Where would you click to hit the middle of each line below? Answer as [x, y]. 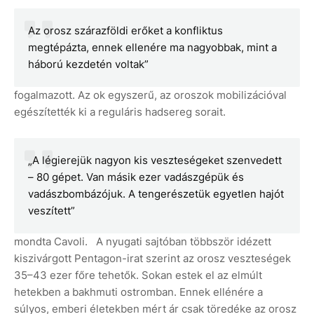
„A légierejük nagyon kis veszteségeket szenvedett [155, 161]
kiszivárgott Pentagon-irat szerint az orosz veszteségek [152, 259]
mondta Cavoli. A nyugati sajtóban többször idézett [143, 242]
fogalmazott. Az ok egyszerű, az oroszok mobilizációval [150, 95]
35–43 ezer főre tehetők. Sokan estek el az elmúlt [138, 275]
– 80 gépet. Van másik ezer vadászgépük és [136, 177]
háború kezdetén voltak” [88, 64]
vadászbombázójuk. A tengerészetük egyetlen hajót [156, 194]
